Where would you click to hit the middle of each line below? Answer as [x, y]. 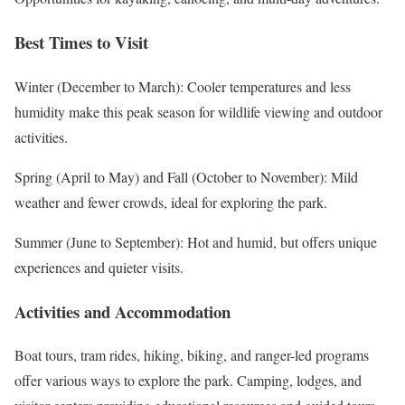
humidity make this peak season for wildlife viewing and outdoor [198, 111]
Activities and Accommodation [122, 311]
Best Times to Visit [81, 42]
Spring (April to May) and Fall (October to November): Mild [186, 176]
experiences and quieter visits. [99, 267]
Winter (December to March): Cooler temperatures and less [183, 86]
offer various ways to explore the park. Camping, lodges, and [188, 381]
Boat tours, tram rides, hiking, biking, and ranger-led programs [192, 355]
